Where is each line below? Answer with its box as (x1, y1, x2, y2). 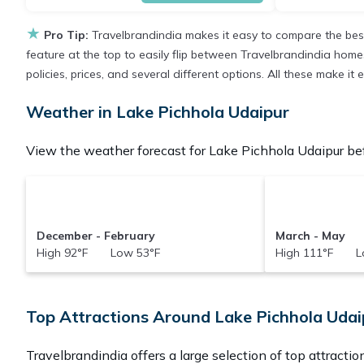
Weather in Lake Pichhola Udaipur (26, 102, 289, 123)
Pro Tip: (44, 28, 89, 43)
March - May (275, 228, 346, 244)
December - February (36, 228, 155, 244)
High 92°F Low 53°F (36, 245, 160, 261)
